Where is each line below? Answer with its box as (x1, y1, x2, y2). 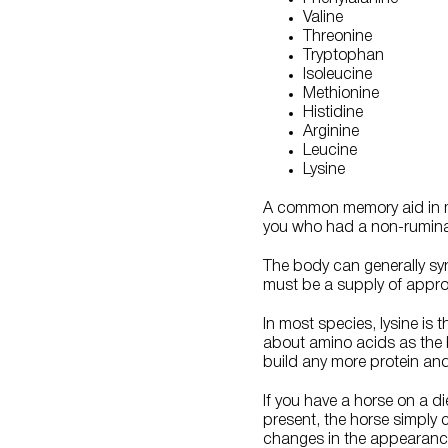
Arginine (303, 124, 359, 139)
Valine (303, 10, 343, 25)
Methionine (303, 86, 379, 101)
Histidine (303, 105, 363, 120)
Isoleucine (303, 67, 372, 82)
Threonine (303, 29, 372, 44)
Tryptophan (303, 48, 384, 63)
